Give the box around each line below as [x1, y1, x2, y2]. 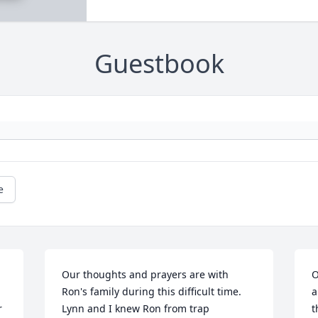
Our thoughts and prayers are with [62, 268, 229, 282]
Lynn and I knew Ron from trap [62, 302, 210, 316]
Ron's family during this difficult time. [62, 285, 242, 299]
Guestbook [94, 46, 224, 82]
